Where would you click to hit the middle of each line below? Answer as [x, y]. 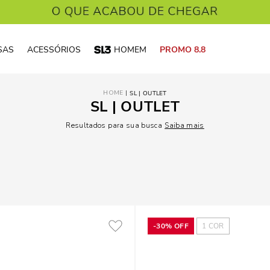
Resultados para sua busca [114, 125]
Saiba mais [184, 125]
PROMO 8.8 [183, 50]
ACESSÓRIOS [54, 50]
